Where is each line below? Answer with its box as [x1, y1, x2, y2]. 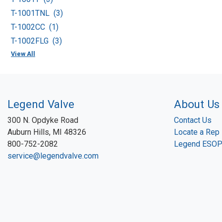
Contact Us [174, 115, 212, 125]
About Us [174, 98, 220, 111]
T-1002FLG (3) [11, 36, 62, 46]
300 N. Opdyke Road [7, 115, 78, 125]
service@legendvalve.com [7, 151, 99, 161]
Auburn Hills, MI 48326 [7, 127, 86, 137]
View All [11, 50, 35, 58]
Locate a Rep [174, 127, 220, 137]
